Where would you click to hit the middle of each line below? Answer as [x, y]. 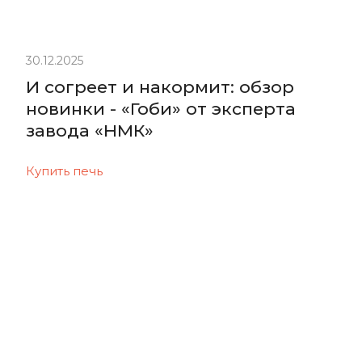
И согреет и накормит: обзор [160, 86]
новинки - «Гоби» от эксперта [161, 108]
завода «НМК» [90, 130]
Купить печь [64, 170]
